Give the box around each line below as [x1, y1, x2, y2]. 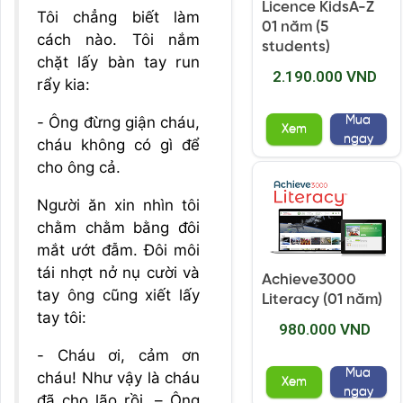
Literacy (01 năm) [262, 291, 382, 309]
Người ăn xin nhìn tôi [37, 196, 200, 214]
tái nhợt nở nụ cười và [37, 264, 200, 282]
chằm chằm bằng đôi [37, 219, 200, 237]
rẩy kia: [37, 76, 90, 94]
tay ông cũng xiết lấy [37, 286, 200, 304]
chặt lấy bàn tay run [37, 53, 200, 71]
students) [262, 39, 330, 56]
